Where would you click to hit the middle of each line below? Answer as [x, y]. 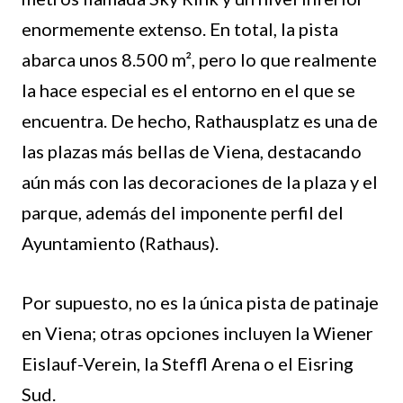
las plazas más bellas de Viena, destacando [192, 152]
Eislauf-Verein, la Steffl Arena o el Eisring [188, 364]
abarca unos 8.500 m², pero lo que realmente [199, 60]
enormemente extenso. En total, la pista [180, 29]
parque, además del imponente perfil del [183, 213]
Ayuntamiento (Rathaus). [120, 243]
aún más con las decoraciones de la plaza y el [200, 182]
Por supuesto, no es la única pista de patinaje [200, 303]
